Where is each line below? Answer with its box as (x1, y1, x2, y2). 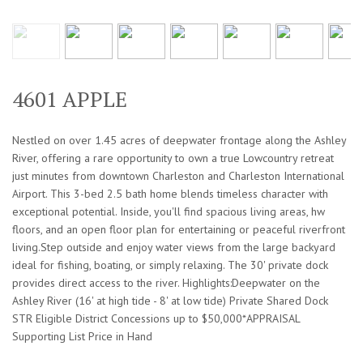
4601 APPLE (12, 85, 127, 113)
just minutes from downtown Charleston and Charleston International (12, 169, 344, 184)
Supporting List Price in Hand (12, 329, 152, 344)
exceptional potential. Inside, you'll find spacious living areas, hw (12, 204, 325, 220)
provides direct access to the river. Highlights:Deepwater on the (12, 275, 320, 291)
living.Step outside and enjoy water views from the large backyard (12, 240, 335, 255)
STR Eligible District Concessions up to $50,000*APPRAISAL (12, 311, 300, 327)
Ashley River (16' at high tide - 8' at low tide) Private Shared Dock (12, 293, 328, 309)
